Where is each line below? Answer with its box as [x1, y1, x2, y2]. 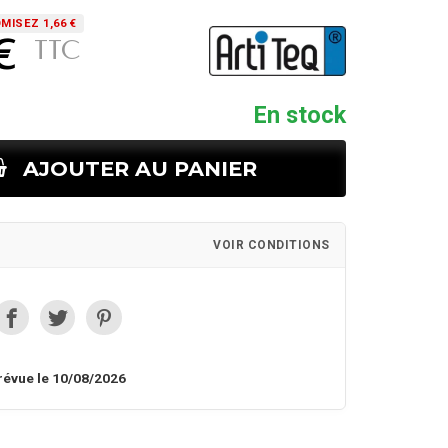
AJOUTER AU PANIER [23, 156, 258, 181]
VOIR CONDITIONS [213, 237, 330, 252]
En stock [253, 101, 346, 129]
